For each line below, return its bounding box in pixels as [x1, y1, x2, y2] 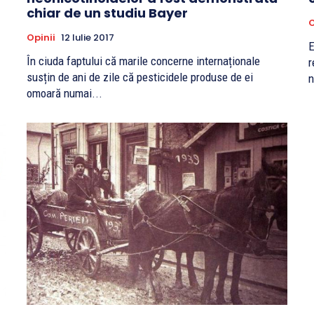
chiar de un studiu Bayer [27, 4, 188, 22]
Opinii [27, 30, 55, 44]
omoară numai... [27, 86, 102, 100]
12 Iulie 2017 [61, 30, 114, 44]
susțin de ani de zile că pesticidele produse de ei [27, 69, 253, 84]
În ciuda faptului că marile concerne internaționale [27, 53, 260, 68]
